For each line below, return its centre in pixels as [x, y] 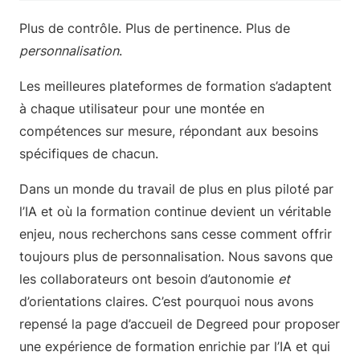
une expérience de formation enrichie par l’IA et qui [175, 346]
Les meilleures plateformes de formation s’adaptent [176, 86]
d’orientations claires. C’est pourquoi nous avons [166, 301]
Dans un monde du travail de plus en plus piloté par [176, 189]
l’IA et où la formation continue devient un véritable [175, 211]
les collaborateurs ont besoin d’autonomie [149, 279]
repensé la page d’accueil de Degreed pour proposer [180, 324]
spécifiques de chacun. [89, 153]
